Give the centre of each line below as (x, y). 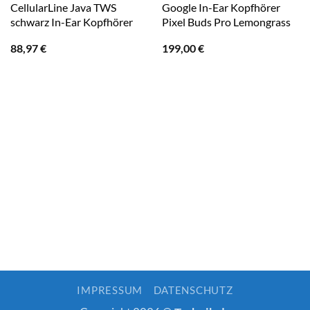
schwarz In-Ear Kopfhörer (71, 22)
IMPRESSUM (110, 291)
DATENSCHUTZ (193, 291)
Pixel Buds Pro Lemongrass (226, 22)
